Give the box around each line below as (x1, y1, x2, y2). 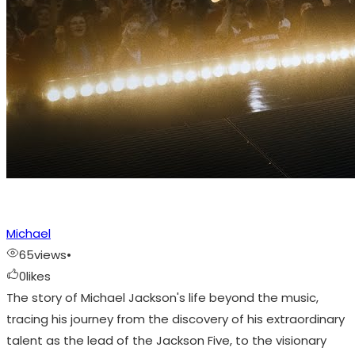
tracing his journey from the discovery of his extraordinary (6, 311, 345, 328)
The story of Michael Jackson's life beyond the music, (6, 289, 319, 307)
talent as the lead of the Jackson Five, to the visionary (6, 332, 326, 349)
